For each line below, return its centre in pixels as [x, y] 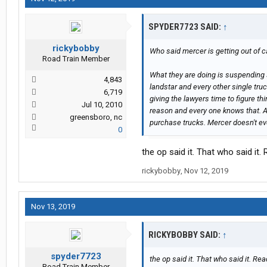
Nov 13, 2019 [53, 207]
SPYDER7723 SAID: [186, 27]
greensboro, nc [96, 117]
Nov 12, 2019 [206, 171]
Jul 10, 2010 [102, 105]
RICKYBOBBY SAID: [185, 235]
